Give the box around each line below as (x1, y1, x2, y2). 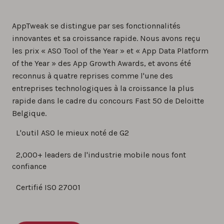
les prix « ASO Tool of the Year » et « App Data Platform (12, 46, 208, 56)
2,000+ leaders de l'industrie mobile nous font (16, 149, 186, 159)
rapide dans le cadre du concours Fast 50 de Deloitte (12, 96, 204, 106)
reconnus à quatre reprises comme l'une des (12, 71, 173, 81)
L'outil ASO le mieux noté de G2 (16, 128, 129, 138)
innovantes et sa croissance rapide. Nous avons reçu (12, 33, 200, 43)
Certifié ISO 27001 (16, 182, 80, 192)
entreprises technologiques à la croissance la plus (12, 83, 194, 93)
